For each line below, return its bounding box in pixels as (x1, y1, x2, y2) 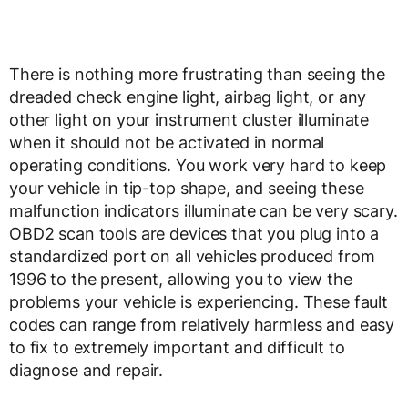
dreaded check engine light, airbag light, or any (9, 87, 367, 107)
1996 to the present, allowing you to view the (9, 270, 352, 290)
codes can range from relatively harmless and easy (9, 315, 395, 335)
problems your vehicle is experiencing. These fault (9, 292, 388, 312)
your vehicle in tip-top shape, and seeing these (9, 178, 364, 199)
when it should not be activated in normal (9, 133, 325, 153)
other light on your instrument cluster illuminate (9, 110, 370, 130)
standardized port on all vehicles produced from (9, 247, 375, 267)
